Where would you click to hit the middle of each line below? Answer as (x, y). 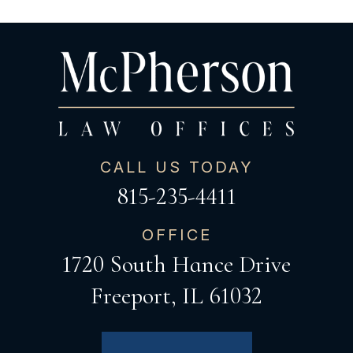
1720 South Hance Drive (176, 264)
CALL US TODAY (176, 167)
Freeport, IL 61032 (176, 295)
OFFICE (176, 234)
